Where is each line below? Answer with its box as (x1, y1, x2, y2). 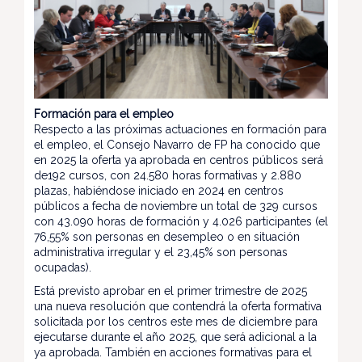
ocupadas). (34, 260, 95, 274)
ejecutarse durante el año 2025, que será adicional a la (34, 330, 317, 343)
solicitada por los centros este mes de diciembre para (34, 314, 318, 328)
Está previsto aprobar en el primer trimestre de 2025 (34, 284, 307, 297)
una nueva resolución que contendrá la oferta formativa (34, 299, 322, 313)
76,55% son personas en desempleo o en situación (34, 229, 300, 243)
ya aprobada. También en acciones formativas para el (34, 345, 312, 359)
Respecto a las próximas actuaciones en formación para (34, 122, 326, 136)
